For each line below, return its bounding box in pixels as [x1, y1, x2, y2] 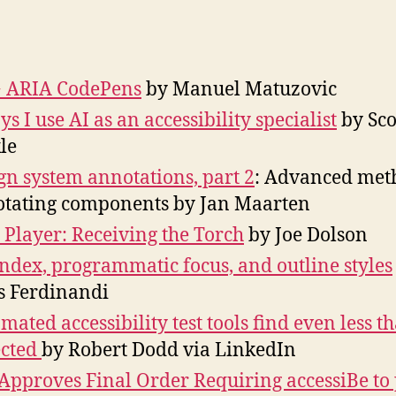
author [19, 5, 61, 24]
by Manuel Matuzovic [141, 78, 337, 103]
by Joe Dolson [244, 224, 368, 248]
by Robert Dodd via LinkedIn [42, 339, 296, 363]
